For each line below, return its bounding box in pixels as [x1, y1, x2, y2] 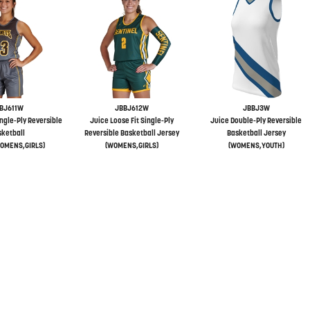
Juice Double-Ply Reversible [210, 116, 302, 125]
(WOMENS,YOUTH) [228, 140, 284, 150]
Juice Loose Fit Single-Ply [89, 116, 174, 125]
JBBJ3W [242, 103, 270, 113]
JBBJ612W [114, 103, 149, 113]
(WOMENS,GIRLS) [104, 140, 158, 150]
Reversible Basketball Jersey [84, 128, 179, 138]
